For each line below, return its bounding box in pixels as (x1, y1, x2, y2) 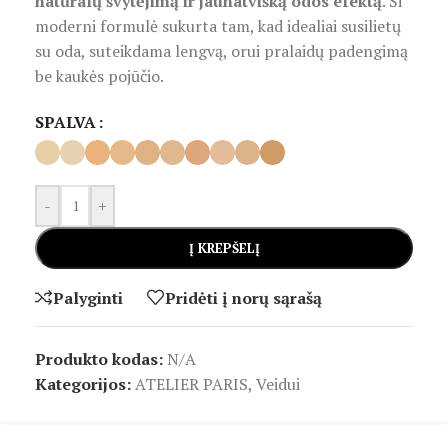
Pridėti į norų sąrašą (165, 286, 322, 309)
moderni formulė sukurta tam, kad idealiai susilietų (35, 15, 401, 38)
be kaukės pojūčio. (35, 65, 164, 88)
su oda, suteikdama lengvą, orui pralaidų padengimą (35, 40, 408, 63)
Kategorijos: (35, 373, 131, 396)
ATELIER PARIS (135, 373, 248, 396)
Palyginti (53, 286, 123, 309)
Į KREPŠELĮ (188, 239, 260, 258)
